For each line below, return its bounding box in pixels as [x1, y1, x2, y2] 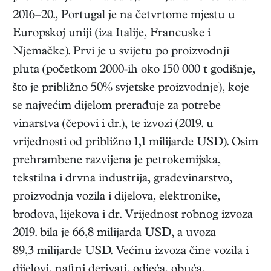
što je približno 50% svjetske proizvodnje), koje [13, 82, 249, 96]
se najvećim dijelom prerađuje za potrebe [13, 100, 221, 114]
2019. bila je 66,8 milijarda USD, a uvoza [13, 227, 216, 241]
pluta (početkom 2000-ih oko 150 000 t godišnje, [13, 64, 255, 77]
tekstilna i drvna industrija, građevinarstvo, [13, 173, 232, 186]
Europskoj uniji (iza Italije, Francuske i [13, 28, 211, 41]
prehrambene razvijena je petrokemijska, [13, 155, 221, 168]
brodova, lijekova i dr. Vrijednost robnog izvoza [13, 209, 253, 223]
